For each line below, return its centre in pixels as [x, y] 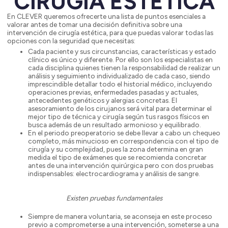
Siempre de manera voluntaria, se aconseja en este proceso [120, 217]
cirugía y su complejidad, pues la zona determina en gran [115, 149]
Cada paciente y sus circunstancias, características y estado [122, 52]
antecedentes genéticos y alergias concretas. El [102, 101]
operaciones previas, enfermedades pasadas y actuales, [113, 92]
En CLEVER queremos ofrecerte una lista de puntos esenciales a [106, 17]
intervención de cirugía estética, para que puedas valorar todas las [110, 33]
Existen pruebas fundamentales [114, 198]
